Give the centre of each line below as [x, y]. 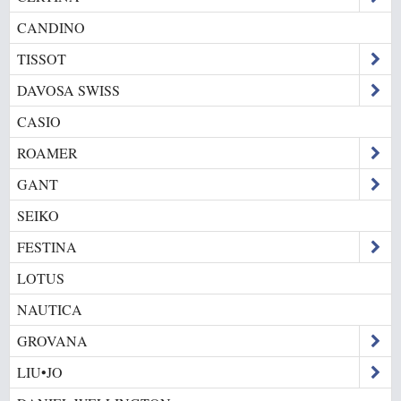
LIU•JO [40, 371]
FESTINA [47, 246]
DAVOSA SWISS [68, 90]
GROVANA [52, 340]
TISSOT [42, 58]
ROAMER [47, 152]
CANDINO [51, 27]
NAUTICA [50, 309]
